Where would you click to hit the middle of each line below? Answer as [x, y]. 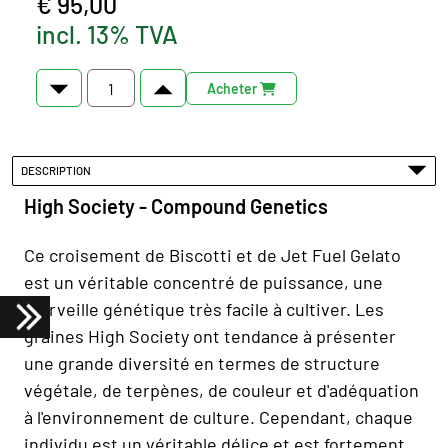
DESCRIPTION [58, 170]
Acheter [233, 88]
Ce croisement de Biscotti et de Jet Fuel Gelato [212, 254]
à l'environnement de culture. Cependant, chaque [218, 416]
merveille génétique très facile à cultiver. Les [204, 308]
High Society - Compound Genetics [176, 205]
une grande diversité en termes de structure [202, 362]
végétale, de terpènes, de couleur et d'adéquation [221, 389]
